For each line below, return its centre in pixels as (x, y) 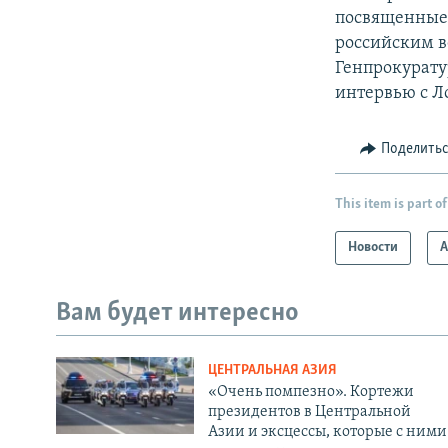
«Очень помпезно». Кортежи (310, 391)
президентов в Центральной (309, 411)
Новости (373, 248)
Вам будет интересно (177, 314)
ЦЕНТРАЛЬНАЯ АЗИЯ (272, 370)
